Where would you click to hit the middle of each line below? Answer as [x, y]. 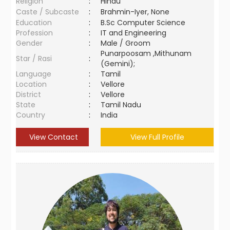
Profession [35, 33]
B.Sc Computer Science [143, 23]
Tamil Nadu [121, 105]
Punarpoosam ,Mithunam [146, 53]
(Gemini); [118, 64]
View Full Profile [157, 137]
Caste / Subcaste [48, 12]
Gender [30, 43]
